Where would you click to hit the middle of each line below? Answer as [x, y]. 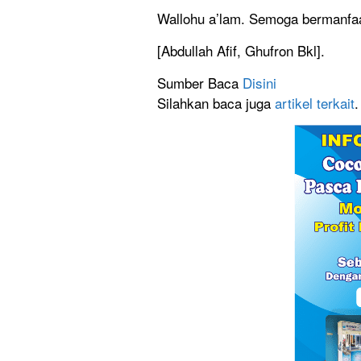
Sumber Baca [200, 83]
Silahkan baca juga [216, 103]
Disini [259, 83]
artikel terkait [315, 103]
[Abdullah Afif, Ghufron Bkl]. [241, 51]
